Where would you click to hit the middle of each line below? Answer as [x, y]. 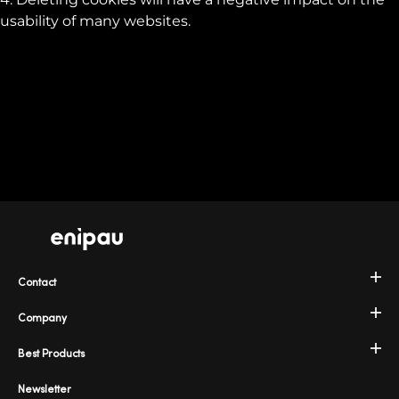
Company [42, 318]
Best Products [51, 353]
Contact [37, 282]
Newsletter [45, 389]
